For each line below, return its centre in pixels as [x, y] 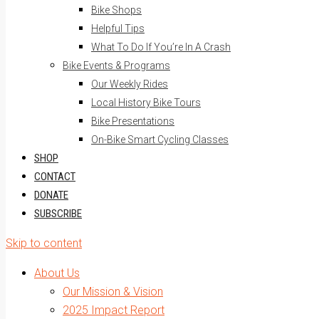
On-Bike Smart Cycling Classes [160, 140]
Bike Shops [116, 10]
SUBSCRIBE [58, 214]
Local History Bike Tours [146, 103]
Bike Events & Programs [116, 66]
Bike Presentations [133, 121]
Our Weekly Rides [130, 84]
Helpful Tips [118, 28]
